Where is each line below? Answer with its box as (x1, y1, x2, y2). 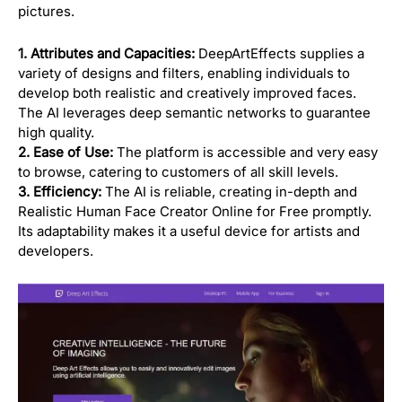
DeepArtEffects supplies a (195, 44, 364, 62)
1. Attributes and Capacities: (18, 44, 195, 62)
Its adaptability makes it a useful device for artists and (18, 222, 360, 240)
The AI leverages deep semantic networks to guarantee (18, 103, 371, 121)
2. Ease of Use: (18, 143, 113, 161)
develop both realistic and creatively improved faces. (18, 83, 356, 101)
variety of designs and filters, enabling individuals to (18, 64, 350, 82)
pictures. (18, 2, 74, 20)
